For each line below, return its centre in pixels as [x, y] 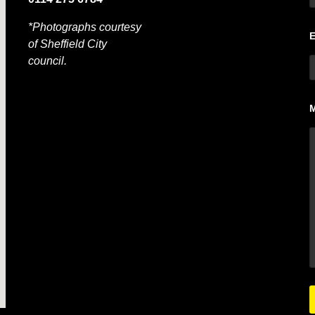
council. [47, 61]
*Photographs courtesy [84, 27]
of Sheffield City [67, 44]
